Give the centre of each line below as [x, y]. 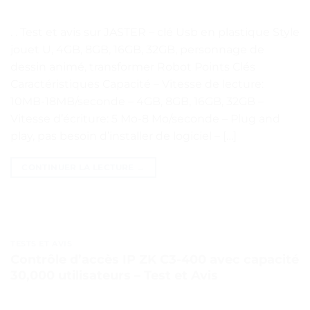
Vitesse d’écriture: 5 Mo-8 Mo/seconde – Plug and [145, 119]
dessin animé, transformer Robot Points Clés [133, 67]
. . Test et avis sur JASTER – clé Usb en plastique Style [155, 33]
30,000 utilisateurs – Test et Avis [114, 275]
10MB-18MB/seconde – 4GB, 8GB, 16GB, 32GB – [137, 102]
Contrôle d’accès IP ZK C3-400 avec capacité [155, 259]
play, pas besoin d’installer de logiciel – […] [124, 136]
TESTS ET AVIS [42, 244]
